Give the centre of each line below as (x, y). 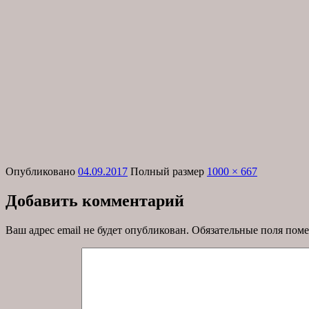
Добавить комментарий (95, 200)
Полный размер (169, 171)
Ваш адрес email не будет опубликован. (97, 230)
